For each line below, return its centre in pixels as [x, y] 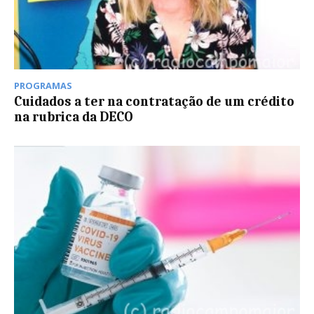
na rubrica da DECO [74, 117]
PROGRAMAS [43, 85]
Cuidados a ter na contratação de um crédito [154, 101]
